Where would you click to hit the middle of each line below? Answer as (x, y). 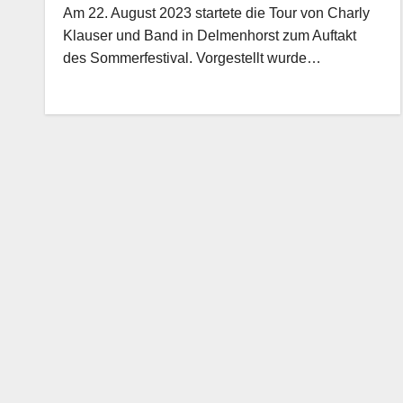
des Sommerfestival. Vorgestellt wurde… (192, 58)
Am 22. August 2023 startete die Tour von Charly (216, 13)
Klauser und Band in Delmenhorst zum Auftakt (210, 36)
